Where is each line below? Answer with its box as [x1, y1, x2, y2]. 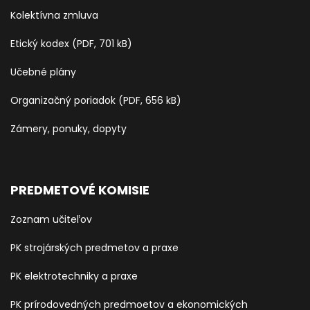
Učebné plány [10, 64, 76, 79]
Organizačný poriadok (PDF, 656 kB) [10, 93, 181, 107]
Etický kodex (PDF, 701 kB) [10, 36, 132, 51]
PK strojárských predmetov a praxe [10, 240, 179, 255]
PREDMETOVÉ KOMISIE [10, 181, 149, 199]
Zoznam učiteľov [10, 212, 92, 226]
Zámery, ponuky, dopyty [10, 121, 127, 136]
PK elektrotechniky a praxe [10, 268, 138, 283]
